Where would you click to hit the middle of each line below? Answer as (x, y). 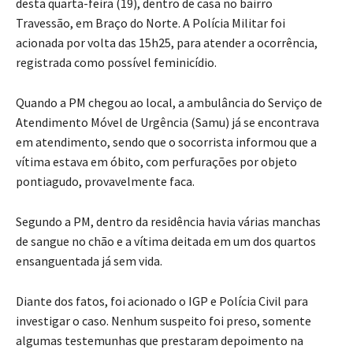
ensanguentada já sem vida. (89, 261)
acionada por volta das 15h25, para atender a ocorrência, (167, 43)
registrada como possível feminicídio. (116, 63)
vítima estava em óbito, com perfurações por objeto (156, 162)
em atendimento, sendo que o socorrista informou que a (166, 142)
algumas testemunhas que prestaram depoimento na (160, 341)
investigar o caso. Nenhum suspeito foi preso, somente (163, 321)
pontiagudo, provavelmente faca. (105, 182)
